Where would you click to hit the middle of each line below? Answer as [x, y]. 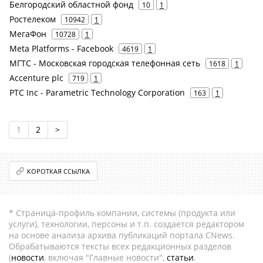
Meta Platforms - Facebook [61, 49]
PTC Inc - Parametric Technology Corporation [97, 93]
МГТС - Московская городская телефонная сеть [105, 63]
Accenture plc [36, 78]
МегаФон [28, 34]
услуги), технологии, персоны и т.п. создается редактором [127, 224]
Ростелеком [33, 19]
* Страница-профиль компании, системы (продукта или [122, 213]
